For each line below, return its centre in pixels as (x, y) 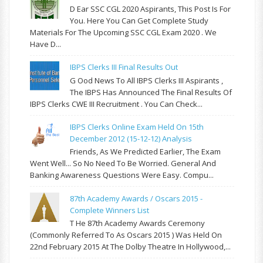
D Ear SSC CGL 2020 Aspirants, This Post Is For (151, 9)
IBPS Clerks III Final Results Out (124, 67)
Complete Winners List (110, 210)
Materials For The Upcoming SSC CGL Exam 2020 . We (123, 32)
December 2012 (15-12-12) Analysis (131, 138)
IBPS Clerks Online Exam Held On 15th (137, 127)
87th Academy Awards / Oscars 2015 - (136, 198)
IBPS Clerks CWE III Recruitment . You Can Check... (116, 104)
